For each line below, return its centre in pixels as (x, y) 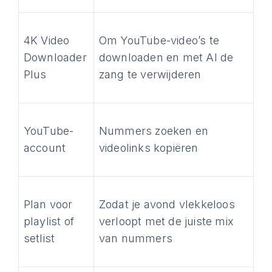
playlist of (49, 221)
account (45, 148)
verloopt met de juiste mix (166, 221)
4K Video (46, 40)
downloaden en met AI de (166, 57)
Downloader (55, 57)
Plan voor (48, 204)
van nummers (136, 238)
